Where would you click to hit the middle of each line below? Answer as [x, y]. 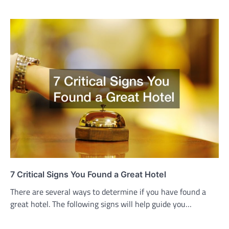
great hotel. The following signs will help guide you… [101, 204]
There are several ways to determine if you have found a [108, 191]
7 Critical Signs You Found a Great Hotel [88, 174]
